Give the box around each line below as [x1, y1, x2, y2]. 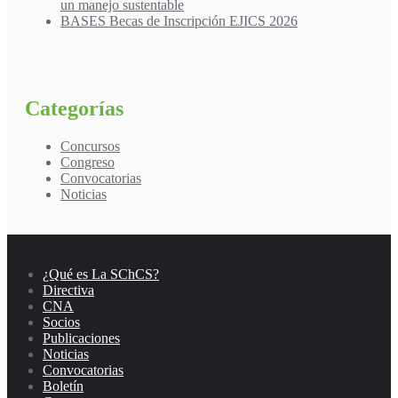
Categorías [25, 96, 123, 120]
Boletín [43, 378, 84, 394]
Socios [43, 314, 80, 330]
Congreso [60, 154, 115, 170]
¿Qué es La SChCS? [43, 266, 159, 282]
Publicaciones [43, 330, 120, 346]
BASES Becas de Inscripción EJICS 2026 [60, 13, 298, 29]
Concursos [60, 138, 120, 154]
